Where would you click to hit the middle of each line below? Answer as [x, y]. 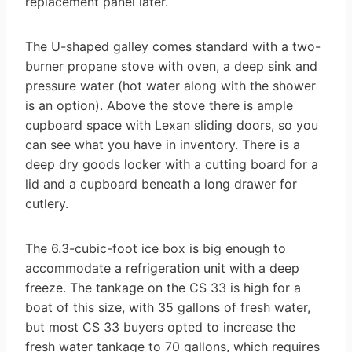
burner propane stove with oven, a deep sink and [171, 66]
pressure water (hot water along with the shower [170, 85]
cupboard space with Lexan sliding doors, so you [172, 125]
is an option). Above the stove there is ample [159, 105]
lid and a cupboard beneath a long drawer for [161, 183]
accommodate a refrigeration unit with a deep [162, 268]
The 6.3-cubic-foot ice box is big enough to [156, 248]
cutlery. [47, 203]
